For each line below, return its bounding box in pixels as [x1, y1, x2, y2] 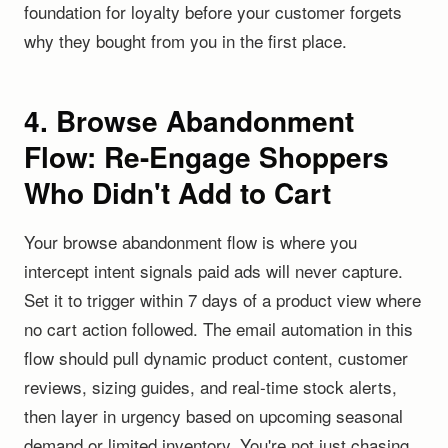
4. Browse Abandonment [24, 100, 354, 141]
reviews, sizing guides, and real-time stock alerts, [24, 374, 397, 399]
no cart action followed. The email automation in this [24, 316, 413, 341]
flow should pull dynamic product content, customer [24, 345, 408, 370]
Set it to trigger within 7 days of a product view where [24, 287, 421, 312]
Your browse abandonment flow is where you [24, 229, 357, 254]
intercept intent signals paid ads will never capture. [24, 258, 403, 283]
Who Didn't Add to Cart [24, 172, 331, 213]
